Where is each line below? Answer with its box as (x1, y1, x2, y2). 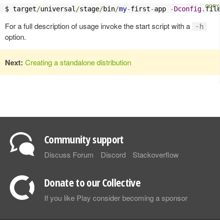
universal (40, 5, 76, 13)
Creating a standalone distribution (25, 57, 131, 68)
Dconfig (174, 5, 201, 13)
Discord (101, 149, 126, 160)
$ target (5, 5, 36, 13)
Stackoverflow (133, 149, 179, 160)
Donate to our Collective (44, 175, 141, 190)
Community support (44, 132, 124, 147)
